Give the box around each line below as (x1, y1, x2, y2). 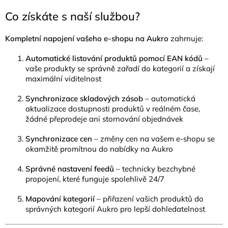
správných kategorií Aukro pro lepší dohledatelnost (25, 204, 205, 214)
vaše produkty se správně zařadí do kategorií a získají (25, 63, 215, 73)
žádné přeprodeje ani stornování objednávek (25, 113, 183, 124)
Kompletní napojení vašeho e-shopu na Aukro (5, 33, 168, 43)
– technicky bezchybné (116, 163, 195, 174)
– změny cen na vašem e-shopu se (94, 133, 215, 144)
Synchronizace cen (25, 133, 92, 144)
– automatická (145, 93, 195, 103)
